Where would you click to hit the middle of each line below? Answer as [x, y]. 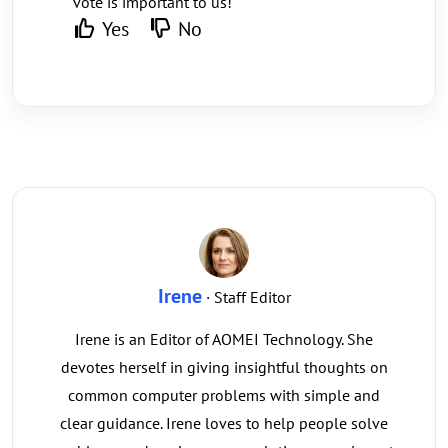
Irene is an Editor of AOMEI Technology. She [224, 339]
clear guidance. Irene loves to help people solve [224, 423]
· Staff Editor [246, 297]
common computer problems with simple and [224, 395]
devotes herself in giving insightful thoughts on [224, 367]
